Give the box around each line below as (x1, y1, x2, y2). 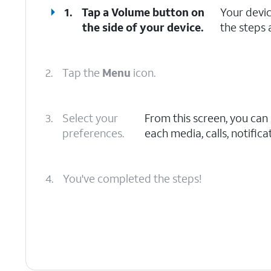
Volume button (111, 5, 189, 19)
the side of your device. (82, 20, 204, 34)
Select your (62, 111, 118, 125)
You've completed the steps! (63, 171, 201, 186)
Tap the (62, 65, 102, 80)
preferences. (62, 126, 124, 140)
